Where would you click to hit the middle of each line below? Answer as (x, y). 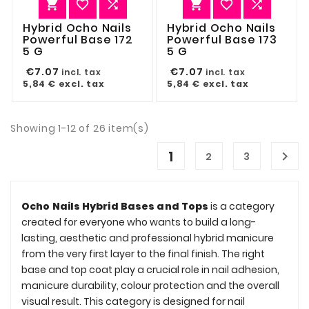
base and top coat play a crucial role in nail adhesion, (150, 269)
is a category (242, 206)
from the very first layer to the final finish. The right (143, 253)
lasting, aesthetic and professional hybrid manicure (148, 238)
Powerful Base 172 (78, 39)
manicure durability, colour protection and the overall (150, 285)
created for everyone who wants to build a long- (139, 222)
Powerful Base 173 (222, 39)
